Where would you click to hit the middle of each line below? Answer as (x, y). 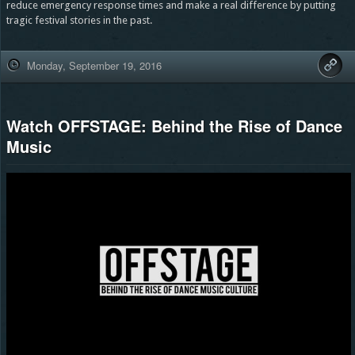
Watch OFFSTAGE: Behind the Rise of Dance (174, 125)
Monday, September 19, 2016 (94, 65)
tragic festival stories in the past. (79, 20)
